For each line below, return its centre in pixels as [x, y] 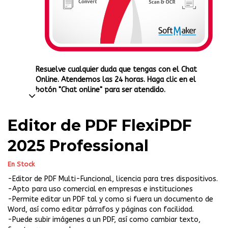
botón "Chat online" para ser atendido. [101, 90]
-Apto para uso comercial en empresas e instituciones [100, 189]
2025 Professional [78, 146]
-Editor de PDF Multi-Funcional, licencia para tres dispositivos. [113, 179]
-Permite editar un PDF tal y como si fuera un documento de [110, 199]
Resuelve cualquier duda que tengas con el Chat [116, 69]
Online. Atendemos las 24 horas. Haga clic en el [116, 79]
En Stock [21, 164]
